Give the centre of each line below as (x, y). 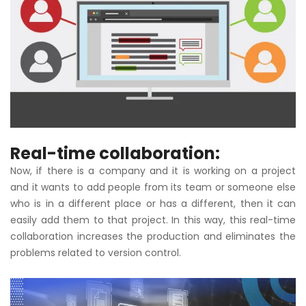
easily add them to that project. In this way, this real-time (153, 220)
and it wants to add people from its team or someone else (153, 187)
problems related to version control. (96, 253)
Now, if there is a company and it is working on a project (153, 171)
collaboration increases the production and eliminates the (153, 237)
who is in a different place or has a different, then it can (153, 204)
